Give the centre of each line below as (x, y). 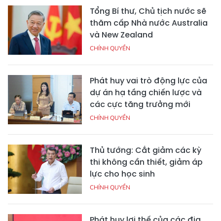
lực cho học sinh (122, 174)
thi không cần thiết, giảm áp (146, 162)
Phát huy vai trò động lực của (148, 80)
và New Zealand (121, 35)
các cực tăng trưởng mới (140, 104)
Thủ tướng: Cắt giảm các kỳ (146, 150)
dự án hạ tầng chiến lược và (146, 92)
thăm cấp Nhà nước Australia (149, 23)
